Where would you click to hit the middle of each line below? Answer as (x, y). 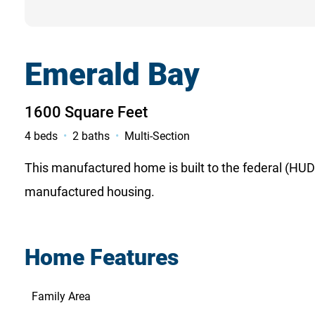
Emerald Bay (112, 75)
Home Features (102, 257)
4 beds (41, 136)
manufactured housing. (90, 192)
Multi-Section (157, 136)
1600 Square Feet (86, 112)
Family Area (61, 296)
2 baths (91, 136)
